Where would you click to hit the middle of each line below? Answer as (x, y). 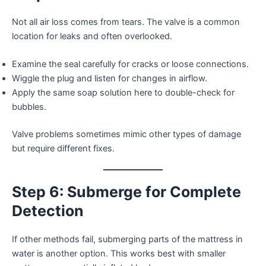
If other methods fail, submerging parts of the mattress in (127, 240)
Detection (48, 211)
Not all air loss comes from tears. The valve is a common (126, 22)
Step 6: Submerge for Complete (126, 192)
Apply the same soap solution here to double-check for (123, 93)
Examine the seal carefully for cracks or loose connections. (130, 64)
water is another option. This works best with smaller (119, 254)
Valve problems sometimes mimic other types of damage (126, 134)
